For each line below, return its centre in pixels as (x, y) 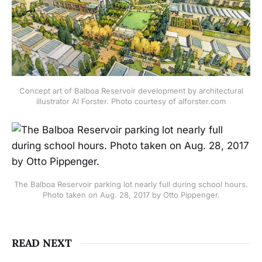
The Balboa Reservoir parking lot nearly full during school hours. (131, 185)
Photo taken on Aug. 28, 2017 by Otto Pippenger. (131, 195)
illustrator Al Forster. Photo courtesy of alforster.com (131, 101)
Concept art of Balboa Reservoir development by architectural (131, 90)
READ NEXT (42, 243)
